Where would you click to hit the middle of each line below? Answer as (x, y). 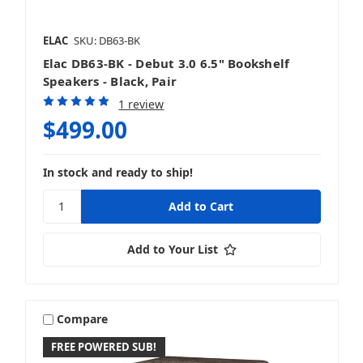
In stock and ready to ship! (117, 172)
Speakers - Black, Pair (109, 81)
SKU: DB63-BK (107, 40)
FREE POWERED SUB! (104, 346)
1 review (141, 104)
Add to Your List (172, 249)
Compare (83, 319)
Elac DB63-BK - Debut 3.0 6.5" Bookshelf (166, 63)
